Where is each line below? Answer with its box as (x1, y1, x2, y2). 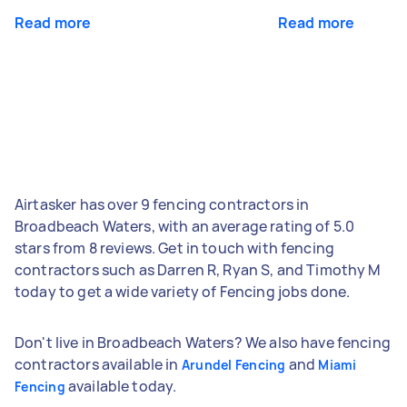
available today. (65, 375, 177, 396)
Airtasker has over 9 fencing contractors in (15, 194, 310, 214)
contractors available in (15, 353, 182, 374)
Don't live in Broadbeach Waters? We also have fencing (15, 332, 391, 352)
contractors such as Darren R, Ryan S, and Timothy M (15, 259, 382, 280)
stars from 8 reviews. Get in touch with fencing (15, 237, 335, 258)
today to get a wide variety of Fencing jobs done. (15, 281, 351, 302)
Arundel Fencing (181, 355, 286, 373)
